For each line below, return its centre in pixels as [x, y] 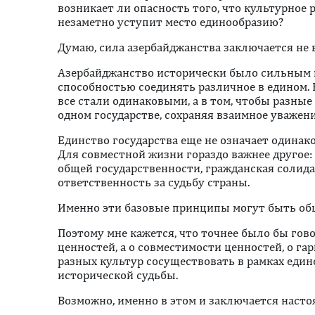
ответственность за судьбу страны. [154, 182]
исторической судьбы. [118, 275]
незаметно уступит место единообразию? [171, 22]
